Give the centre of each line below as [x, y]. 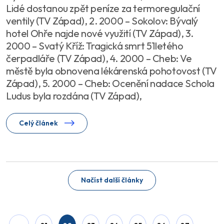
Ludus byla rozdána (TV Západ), [74, 96]
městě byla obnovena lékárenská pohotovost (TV [111, 71]
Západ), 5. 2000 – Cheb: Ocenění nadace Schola [110, 83]
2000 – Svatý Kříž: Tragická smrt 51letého [95, 46]
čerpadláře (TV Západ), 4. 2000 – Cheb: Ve [99, 58]
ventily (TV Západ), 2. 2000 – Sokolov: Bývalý [102, 21]
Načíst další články [112, 180]
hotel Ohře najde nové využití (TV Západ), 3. [100, 33]
